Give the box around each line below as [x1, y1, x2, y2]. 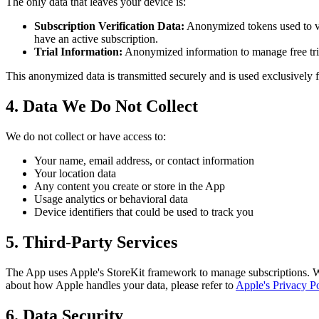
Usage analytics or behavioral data [34, 193, 188, 206]
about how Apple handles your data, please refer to [6, 278, 236, 291]
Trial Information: [34, 46, 122, 58]
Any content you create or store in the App [34, 180, 225, 193]
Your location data [34, 167, 116, 180]
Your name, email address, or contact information [34, 155, 254, 167]
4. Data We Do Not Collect [6, 97, 198, 116]
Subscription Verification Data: [34, 20, 184, 33]
